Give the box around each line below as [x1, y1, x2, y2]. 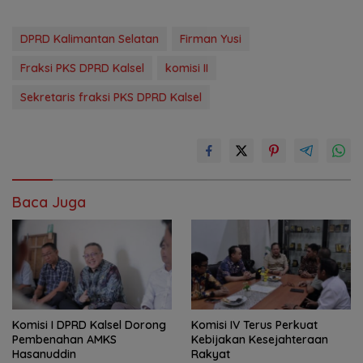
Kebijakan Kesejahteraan [191, 331, 328, 347]
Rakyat [191, 346, 230, 361]
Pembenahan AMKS [12, 331, 117, 347]
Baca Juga [12, 192, 86, 211]
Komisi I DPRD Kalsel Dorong [12, 317, 166, 332]
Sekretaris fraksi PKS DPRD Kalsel [20, 89, 202, 105]
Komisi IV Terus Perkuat [191, 317, 318, 332]
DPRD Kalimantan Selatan [20, 31, 159, 46]
